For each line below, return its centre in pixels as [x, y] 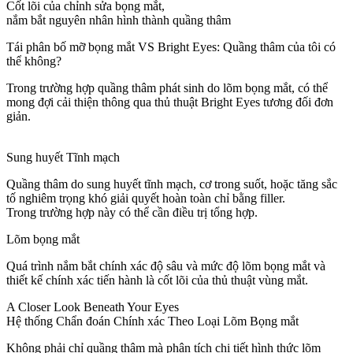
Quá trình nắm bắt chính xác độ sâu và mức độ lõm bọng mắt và [166, 266]
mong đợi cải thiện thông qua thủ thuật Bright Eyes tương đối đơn [170, 102]
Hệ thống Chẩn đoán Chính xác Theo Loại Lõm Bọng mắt [152, 321]
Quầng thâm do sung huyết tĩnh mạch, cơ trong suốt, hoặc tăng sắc [172, 184]
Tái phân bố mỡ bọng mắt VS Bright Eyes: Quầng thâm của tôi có [171, 47]
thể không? [34, 61]
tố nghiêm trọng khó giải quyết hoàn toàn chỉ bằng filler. [146, 199]
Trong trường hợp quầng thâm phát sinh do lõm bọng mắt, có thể [167, 88]
